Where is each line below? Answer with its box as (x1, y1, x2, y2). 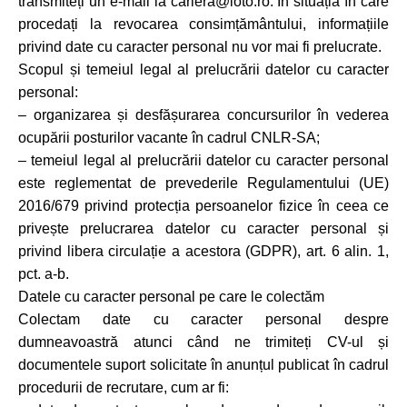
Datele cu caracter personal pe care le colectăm (18, 289, 324, 304)
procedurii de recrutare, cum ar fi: (18, 380, 229, 395)
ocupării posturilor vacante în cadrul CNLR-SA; (18, 130, 320, 145)
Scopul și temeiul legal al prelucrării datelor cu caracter (18, 62, 389, 77)
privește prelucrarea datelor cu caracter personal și (18, 221, 389, 236)
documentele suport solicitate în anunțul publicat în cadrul (18, 357, 389, 372)
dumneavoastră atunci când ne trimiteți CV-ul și (18, 334, 389, 350)
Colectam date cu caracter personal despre (18, 312, 389, 327)
